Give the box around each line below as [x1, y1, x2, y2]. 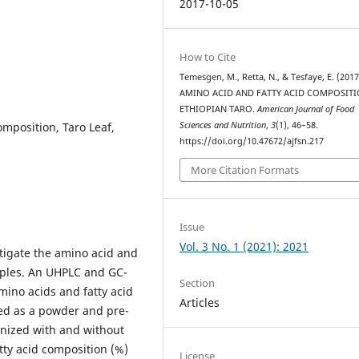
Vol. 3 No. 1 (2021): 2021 [179, 238, 309, 254]
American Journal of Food [257, 103, 355, 115]
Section [179, 275, 216, 290]
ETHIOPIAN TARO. [179, 103, 258, 115]
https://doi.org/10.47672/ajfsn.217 [179, 135, 325, 147]
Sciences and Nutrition [179, 119, 267, 131]
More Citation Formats [191, 162, 300, 177]
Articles [179, 294, 220, 310]
